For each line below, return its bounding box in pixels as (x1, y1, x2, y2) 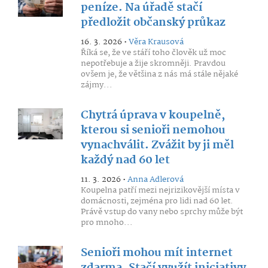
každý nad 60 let (80, 151, 170, 169)
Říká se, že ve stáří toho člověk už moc (80, 46, 226, 59)
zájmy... (80, 78, 112, 92)
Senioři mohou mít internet (80, 244, 233, 262)
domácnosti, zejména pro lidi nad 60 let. (80, 194, 233, 208)
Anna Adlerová (127, 173, 184, 186)
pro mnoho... (80, 216, 133, 229)
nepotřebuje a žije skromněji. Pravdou (80, 57, 226, 70)
